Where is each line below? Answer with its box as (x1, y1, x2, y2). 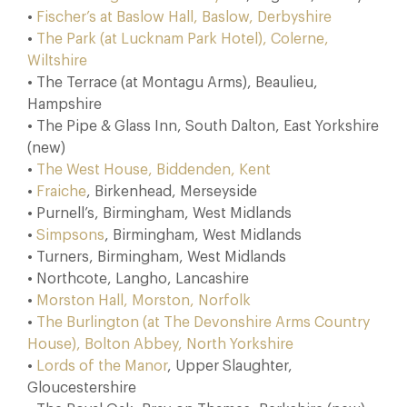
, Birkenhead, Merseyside (86, 184, 257, 199)
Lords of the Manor (36, 359, 167, 373)
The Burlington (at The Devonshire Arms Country (36, 315, 370, 330)
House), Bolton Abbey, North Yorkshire (27, 337, 293, 352)
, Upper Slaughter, (167, 359, 293, 373)
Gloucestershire (27, 381, 136, 395)
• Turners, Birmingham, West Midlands (27, 250, 286, 264)
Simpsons (36, 228, 104, 243)
